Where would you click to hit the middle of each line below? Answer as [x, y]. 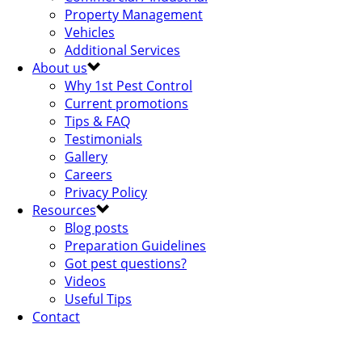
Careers [88, 175]
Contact [56, 317]
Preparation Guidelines [135, 246]
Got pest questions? [126, 263]
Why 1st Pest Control [128, 86]
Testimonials [103, 139]
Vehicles [90, 32]
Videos [85, 281]
